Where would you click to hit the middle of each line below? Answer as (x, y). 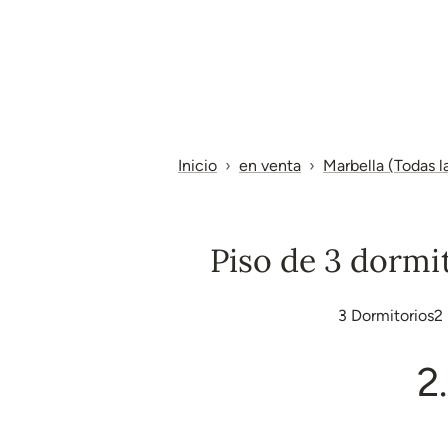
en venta (270, 165)
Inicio (197, 165)
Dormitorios (390, 315)
